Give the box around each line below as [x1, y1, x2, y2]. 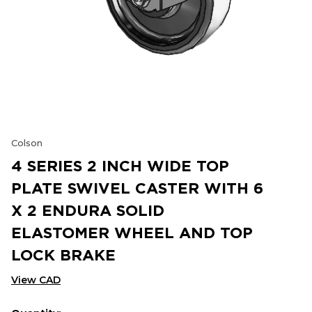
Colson [11, 137, 42, 148]
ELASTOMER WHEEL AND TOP [11, 224, 253, 241]
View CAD [11, 274, 61, 286]
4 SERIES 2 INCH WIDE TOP [11, 157, 229, 174]
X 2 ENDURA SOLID [11, 201, 164, 219]
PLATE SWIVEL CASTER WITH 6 [11, 179, 263, 196]
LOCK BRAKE [11, 246, 116, 263]
